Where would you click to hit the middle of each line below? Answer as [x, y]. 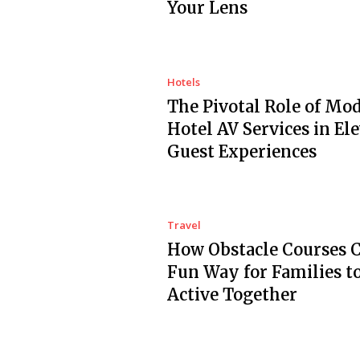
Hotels [183, 82]
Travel [184, 225]
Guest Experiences [241, 151]
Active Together [232, 295]
